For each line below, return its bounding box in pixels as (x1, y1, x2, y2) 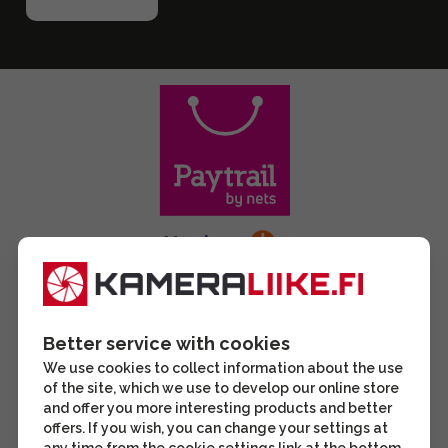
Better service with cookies (43, 333, 290, 354)
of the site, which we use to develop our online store (43, 380, 399, 396)
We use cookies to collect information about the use (43, 360, 403, 376)
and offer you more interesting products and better (43, 400, 392, 416)
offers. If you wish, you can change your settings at (43, 420, 388, 436)
